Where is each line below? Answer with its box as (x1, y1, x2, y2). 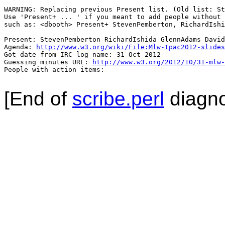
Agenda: (4, 43, 36, 51)
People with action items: (4, 66, 108, 74)
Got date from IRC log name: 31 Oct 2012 (4, 51, 161, 59)
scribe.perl (72, 88, 164, 110)
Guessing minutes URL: (4, 58, 92, 66)
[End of (4, 88, 72, 110)
